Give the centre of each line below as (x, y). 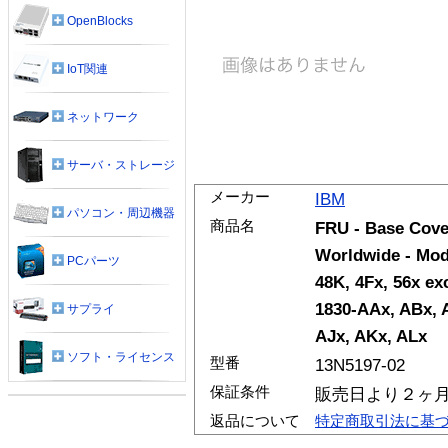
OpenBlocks (100, 20)
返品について (254, 420)
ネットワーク (103, 116)
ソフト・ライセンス (121, 356)
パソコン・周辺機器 (121, 212)
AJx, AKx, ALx (371, 336)
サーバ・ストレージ (121, 164)
